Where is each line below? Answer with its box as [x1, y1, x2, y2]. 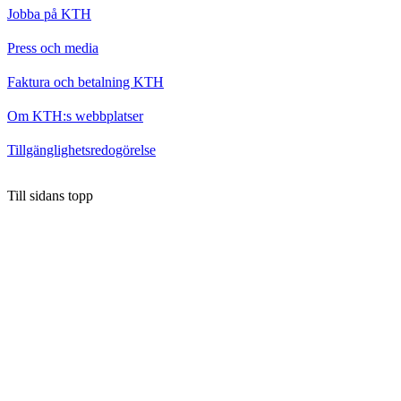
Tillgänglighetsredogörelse [7, 142, 156, 158]
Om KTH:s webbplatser [7, 108, 143, 124]
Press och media [7, 40, 98, 56]
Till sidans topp [7, 188, 93, 204]
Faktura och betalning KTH [7, 74, 164, 90]
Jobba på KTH [7, 6, 91, 22]
